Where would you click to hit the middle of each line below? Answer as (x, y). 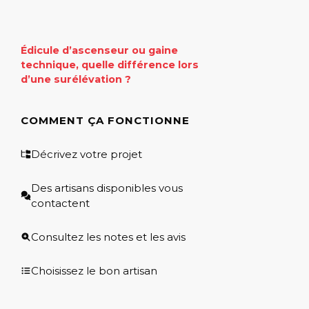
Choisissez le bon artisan (94, 270)
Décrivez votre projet (87, 154)
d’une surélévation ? (76, 79)
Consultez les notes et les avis (108, 237)
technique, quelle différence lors (110, 64)
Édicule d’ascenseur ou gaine (99, 50)
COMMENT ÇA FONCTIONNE (105, 120)
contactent (60, 203)
